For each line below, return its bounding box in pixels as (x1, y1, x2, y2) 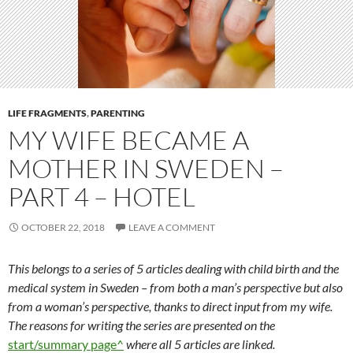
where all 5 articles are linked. (124, 336, 275, 351)
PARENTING (91, 107, 145, 119)
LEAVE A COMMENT (128, 221, 215, 233)
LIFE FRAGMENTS (8, 107, 87, 119)
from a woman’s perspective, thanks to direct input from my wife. (8, 299, 333, 314)
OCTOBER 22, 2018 (21, 221, 105, 233)
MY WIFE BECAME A (8, 124, 249, 156)
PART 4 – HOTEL (8, 180, 195, 213)
